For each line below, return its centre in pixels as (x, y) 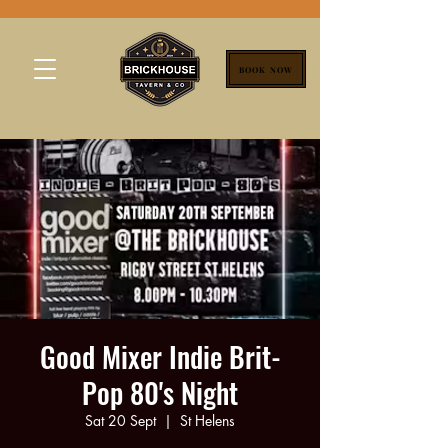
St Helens (207, 420)
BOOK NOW (266, 69)
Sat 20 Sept (120, 420)
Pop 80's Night (160, 392)
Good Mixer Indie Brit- (160, 356)
